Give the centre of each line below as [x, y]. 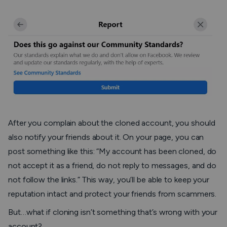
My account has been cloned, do [158, 152]
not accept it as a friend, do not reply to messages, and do [112, 166]
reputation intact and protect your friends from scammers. [112, 194]
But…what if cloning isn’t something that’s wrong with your [113, 212]
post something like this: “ [54, 152]
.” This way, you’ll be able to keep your [143, 180]
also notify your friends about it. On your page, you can [106, 137]
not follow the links [42, 180]
